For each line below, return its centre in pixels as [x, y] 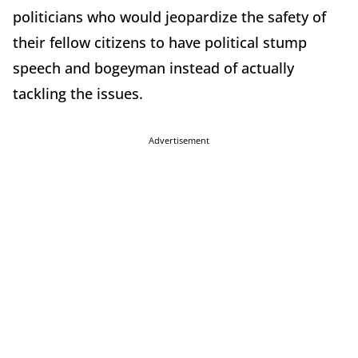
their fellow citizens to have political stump [160, 42]
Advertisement [179, 140]
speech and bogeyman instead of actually [153, 68]
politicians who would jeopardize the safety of [169, 16]
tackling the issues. [80, 93]
